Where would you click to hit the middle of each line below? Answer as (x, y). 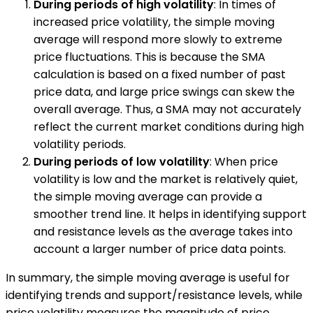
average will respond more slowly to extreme (158, 40)
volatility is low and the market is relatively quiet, (166, 180)
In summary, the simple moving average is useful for (148, 278)
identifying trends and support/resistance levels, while (154, 296)
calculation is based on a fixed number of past (160, 75)
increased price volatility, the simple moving (154, 22)
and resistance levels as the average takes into (163, 232)
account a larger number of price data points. (160, 249)
